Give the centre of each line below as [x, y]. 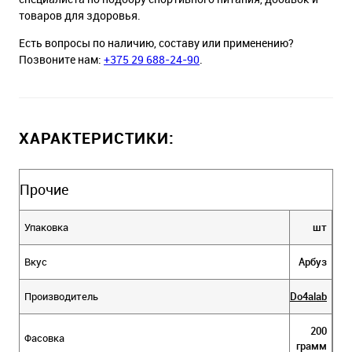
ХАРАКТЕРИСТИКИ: [97, 138]
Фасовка [44, 338]
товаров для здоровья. [80, 15]
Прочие [44, 189]
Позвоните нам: [61, 59]
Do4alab [308, 296]
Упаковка [46, 227]
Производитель [61, 296]
